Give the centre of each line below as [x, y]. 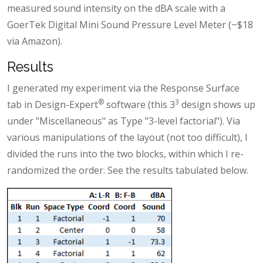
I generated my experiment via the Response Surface [123, 88]
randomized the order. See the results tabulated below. [128, 170]
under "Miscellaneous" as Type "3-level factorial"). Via [124, 121]
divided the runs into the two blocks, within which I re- [125, 154]
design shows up [217, 104]
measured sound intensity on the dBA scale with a [116, 8]
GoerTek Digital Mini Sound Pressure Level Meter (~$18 [130, 24]
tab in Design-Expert [53, 104]
